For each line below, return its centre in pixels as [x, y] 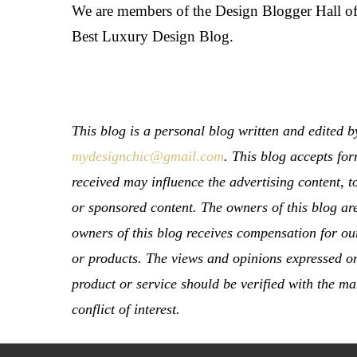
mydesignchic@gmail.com [148, 157]
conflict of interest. [126, 310]
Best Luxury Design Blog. [153, 37]
